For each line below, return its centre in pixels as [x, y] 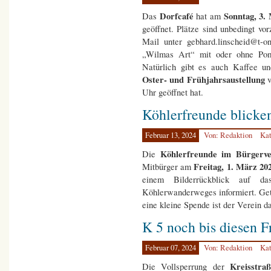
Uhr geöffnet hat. [180, 93]
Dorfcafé [178, 16]
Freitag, [208, 167]
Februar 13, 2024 [171, 135]
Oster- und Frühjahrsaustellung [205, 80]
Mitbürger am [167, 167]
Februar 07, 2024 [171, 248]
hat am [209, 16]
